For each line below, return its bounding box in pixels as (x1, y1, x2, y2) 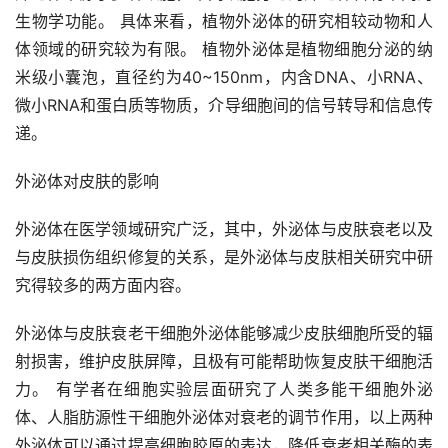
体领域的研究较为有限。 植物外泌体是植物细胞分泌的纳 (15, 38, 433, 59)
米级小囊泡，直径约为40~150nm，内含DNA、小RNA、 (15, 66, 433, 87)
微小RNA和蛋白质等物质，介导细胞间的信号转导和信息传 (15, 94, 433, 115)
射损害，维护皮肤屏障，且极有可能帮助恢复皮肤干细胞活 (15, 350, 433, 371)
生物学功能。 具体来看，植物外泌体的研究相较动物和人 (15, 10, 433, 31)
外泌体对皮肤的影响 (15, 170, 159, 191)
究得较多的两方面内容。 (15, 274, 191, 295)
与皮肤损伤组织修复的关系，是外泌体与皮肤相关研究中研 (15, 246, 433, 267)
